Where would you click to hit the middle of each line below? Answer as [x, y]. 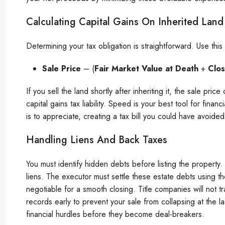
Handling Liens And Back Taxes [97, 140]
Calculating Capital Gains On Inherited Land [125, 22]
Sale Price [62, 68]
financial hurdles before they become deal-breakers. [115, 214]
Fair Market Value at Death [146, 68]
